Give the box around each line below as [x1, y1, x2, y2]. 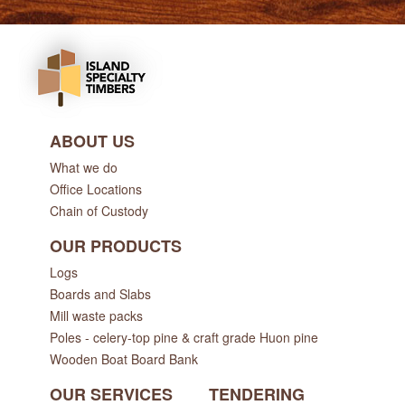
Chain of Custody [50, 202, 148, 221]
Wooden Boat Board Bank [50, 350, 198, 369]
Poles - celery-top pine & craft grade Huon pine [50, 328, 318, 347]
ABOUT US [50, 129, 135, 154]
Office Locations [50, 180, 142, 199]
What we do [50, 158, 118, 177]
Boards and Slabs [50, 285, 151, 304]
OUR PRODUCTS [50, 234, 182, 259]
